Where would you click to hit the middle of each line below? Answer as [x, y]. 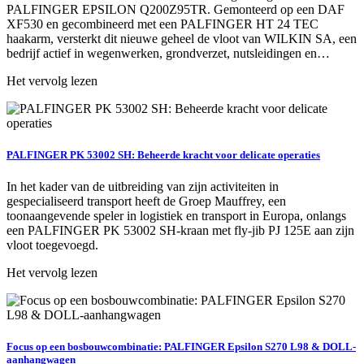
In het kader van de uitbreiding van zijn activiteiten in [143, 187]
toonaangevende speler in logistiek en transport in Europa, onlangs [176, 216]
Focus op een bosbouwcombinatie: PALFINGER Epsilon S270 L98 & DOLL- [181, 347]
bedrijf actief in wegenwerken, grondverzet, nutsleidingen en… [168, 53]
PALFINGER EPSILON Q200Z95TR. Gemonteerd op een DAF [175, 9]
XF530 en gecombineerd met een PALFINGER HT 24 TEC [162, 24]
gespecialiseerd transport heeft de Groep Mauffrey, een [146, 201]
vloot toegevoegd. [52, 245]
